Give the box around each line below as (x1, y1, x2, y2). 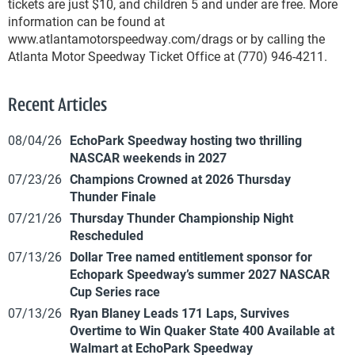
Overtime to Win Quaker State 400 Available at (70, 322, 334, 339)
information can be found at (8, 13, 165, 30)
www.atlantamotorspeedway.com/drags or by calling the (8, 30, 325, 48)
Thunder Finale (70, 188, 156, 205)
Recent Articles (8, 97, 107, 116)
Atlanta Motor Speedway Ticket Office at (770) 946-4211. (8, 48, 327, 65)
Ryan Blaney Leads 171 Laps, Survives (70, 304, 289, 322)
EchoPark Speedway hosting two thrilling (70, 132, 302, 149)
